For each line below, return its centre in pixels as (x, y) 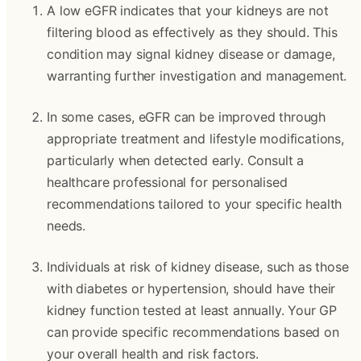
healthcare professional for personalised (167, 182)
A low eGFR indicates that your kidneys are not (188, 10)
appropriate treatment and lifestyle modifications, (195, 139)
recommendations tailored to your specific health (195, 204)
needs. (66, 226)
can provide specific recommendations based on (193, 332)
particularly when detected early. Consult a (176, 160)
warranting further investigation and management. (197, 76)
